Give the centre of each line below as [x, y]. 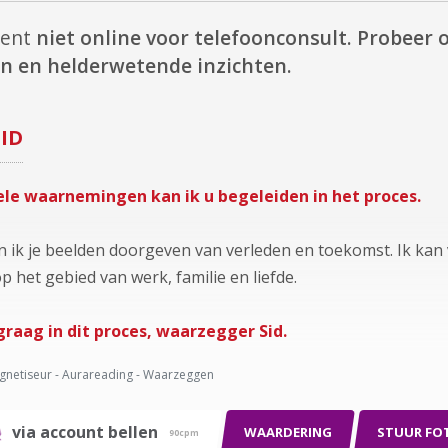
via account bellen [89, 432]
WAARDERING [288, 431]
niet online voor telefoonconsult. [194, 37]
